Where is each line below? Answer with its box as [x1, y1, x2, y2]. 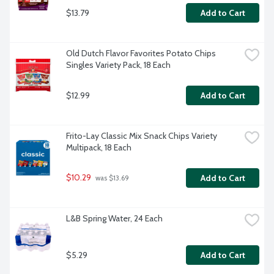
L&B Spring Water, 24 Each [66, 213, 163, 224]
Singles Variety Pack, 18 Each [66, 59, 171, 71]
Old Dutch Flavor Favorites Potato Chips [66, 48, 216, 59]
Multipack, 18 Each [66, 142, 131, 154]
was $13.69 [94, 174, 129, 183]
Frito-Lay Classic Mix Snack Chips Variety [66, 130, 217, 142]
